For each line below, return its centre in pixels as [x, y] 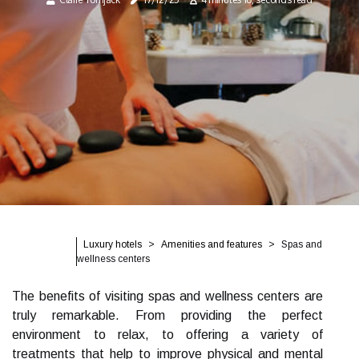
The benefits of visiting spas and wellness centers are [167, 296]
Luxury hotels [113, 244]
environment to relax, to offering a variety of [167, 335]
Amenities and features [212, 244]
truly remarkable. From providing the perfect [167, 315]
